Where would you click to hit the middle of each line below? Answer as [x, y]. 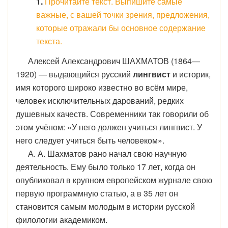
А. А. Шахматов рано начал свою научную [101, 153]
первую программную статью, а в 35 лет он [97, 193]
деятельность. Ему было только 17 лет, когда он [106, 167]
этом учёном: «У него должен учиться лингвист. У [109, 127]
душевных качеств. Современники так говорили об [112, 114]
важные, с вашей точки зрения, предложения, [123, 15]
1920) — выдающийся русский [73, 74]
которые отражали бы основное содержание [121, 28]
